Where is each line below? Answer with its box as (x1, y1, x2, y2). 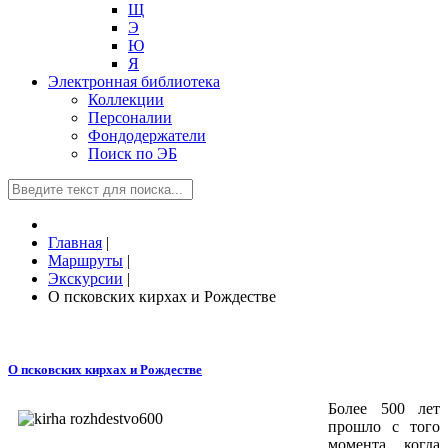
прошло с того (328, 418, 440, 436)
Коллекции (88, 91, 164, 108)
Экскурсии (48, 270, 123, 287)
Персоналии (88, 109, 172, 126)
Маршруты (48, 252, 123, 269)
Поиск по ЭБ (88, 145, 177, 162)
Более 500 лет (328, 400, 440, 418)
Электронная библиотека (48, 73, 220, 90)
